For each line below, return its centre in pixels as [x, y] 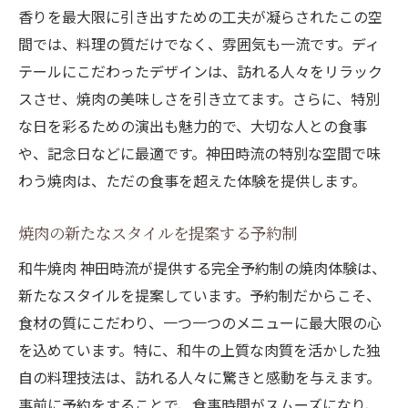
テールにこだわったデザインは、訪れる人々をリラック [200, 71]
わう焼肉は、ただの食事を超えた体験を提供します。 [192, 181]
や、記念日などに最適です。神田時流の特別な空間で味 [199, 153]
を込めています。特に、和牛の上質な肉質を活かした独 [199, 350]
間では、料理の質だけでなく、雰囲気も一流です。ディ [199, 44]
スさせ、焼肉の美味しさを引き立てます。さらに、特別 [199, 99]
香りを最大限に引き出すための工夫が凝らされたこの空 [200, 17]
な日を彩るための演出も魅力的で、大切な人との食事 [193, 126]
